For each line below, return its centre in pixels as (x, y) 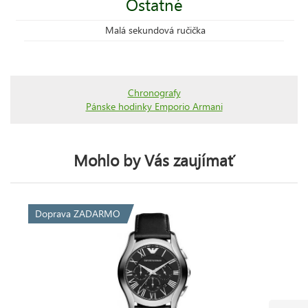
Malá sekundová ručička (155, 30)
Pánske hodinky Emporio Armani (154, 106)
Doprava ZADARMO (77, 213)
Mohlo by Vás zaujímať (154, 159)
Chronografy (154, 92)
